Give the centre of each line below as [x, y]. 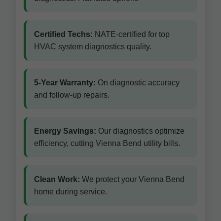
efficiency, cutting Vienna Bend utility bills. [107, 143]
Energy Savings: [65, 131]
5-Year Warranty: [65, 83]
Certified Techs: [63, 34]
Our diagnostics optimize [140, 131]
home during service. [71, 192]
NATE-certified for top [131, 34]
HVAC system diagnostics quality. [93, 47]
